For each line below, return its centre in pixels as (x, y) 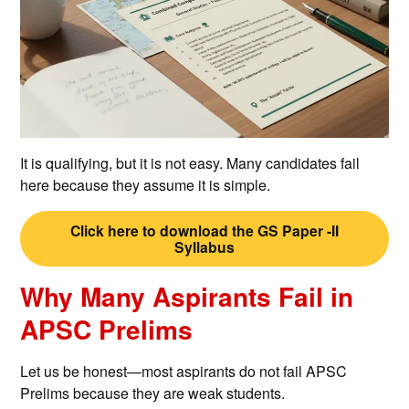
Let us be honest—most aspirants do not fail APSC (184, 372)
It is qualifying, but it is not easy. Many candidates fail (190, 163)
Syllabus (204, 246)
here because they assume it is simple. (146, 185)
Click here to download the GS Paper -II (204, 230)
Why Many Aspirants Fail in (187, 297)
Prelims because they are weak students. (153, 393)
